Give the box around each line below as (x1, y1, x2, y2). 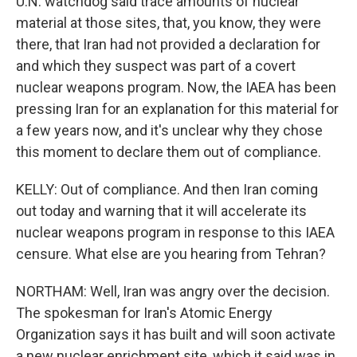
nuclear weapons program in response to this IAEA (16, 224, 335, 241)
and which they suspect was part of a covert (16, 57, 296, 74)
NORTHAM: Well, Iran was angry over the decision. (16, 283, 330, 300)
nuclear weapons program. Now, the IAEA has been (16, 79, 336, 96)
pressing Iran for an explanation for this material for (16, 100, 339, 117)
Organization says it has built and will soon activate (16, 326, 335, 343)
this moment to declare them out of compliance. (16, 143, 321, 160)
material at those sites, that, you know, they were (16, 14, 321, 31)
